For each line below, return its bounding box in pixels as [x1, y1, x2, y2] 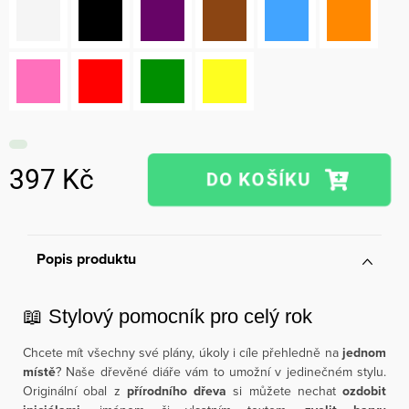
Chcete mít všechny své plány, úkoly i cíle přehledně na [23, 343, 342, 362]
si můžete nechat [226, 382, 342, 400]
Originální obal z [23, 382, 121, 400]
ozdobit [342, 382, 386, 401]
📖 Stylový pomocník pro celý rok [23, 305, 312, 328]
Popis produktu [37, 248, 136, 269]
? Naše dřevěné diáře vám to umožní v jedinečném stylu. [56, 362, 386, 381]
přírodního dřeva [120, 382, 226, 401]
